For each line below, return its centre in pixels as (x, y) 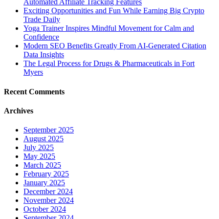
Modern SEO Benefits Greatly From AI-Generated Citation (115, 46)
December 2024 (48, 192)
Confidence (41, 37)
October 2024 (45, 209)
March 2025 (42, 165)
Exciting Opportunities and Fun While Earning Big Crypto (114, 11)
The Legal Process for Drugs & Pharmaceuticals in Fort (109, 64)
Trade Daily (42, 20)
